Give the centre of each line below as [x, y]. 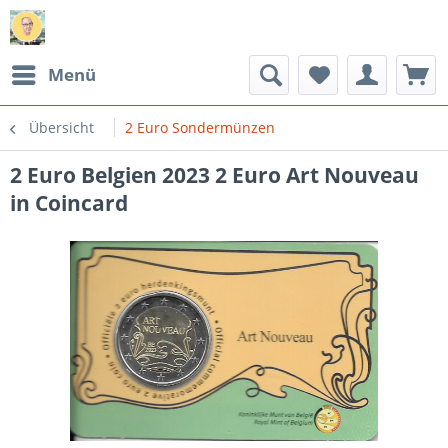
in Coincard [69, 203]
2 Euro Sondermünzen [200, 127]
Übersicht [61, 127]
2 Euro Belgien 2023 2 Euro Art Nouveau [214, 175]
